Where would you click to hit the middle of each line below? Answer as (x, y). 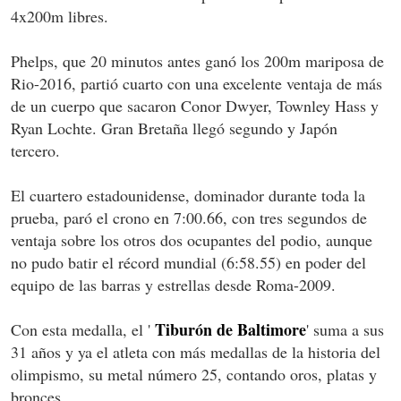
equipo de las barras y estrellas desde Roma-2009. (173, 284)
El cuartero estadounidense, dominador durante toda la (188, 195)
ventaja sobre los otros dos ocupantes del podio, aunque (192, 239)
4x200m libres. (60, 16)
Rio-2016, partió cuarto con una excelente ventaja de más (196, 83)
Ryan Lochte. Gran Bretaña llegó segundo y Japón (174, 128)
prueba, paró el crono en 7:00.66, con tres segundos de (189, 217)
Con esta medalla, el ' (83, 329)
